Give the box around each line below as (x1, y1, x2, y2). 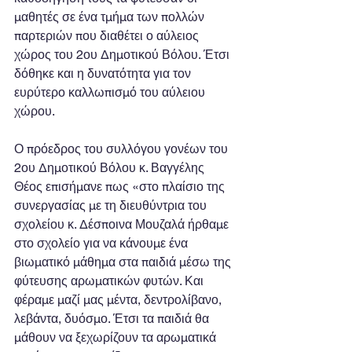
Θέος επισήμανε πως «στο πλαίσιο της (14, 178, 228, 194)
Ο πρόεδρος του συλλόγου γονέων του (14, 141, 231, 156)
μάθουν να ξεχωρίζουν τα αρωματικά (14, 329, 219, 345)
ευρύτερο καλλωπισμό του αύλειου (14, 84, 208, 100)
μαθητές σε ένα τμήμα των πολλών (14, 9, 207, 24)
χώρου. (14, 103, 55, 119)
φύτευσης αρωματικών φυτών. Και (14, 273, 207, 288)
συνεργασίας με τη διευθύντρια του (14, 197, 210, 213)
